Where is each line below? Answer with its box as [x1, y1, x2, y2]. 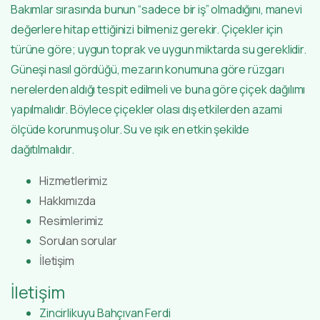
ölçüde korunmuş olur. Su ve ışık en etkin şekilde [11, 121, 250, 137]
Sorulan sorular [39, 232, 117, 249]
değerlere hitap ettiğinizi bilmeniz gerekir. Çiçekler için [11, 21, 283, 37]
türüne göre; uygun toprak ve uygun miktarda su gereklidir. [11, 41, 306, 57]
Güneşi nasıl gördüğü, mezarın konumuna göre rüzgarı [11, 61, 284, 77]
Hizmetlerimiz [39, 172, 108, 189]
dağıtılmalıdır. [11, 141, 74, 157]
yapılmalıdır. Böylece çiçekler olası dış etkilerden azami [11, 101, 282, 117]
